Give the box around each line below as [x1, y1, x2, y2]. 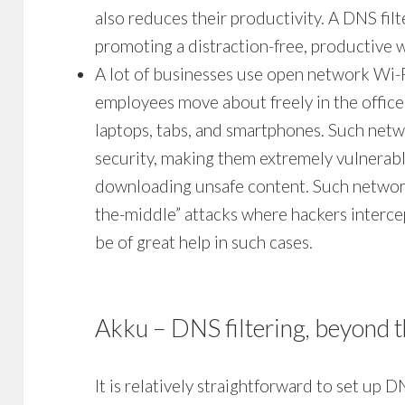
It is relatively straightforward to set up [95, 374, 386, 396]
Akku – [95, 312, 172, 343]
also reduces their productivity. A [95, 6, 344, 28]
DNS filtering [171, 312, 306, 343]
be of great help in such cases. [95, 231, 314, 252]
